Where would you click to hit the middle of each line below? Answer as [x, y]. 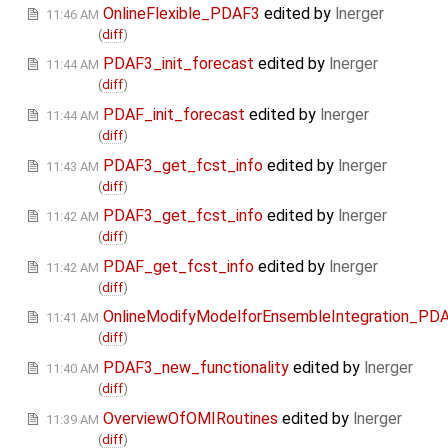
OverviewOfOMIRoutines [190, 418]
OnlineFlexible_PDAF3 [181, 13]
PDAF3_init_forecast [178, 64]
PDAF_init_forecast [174, 115]
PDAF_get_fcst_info [178, 266]
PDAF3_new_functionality [196, 367]
